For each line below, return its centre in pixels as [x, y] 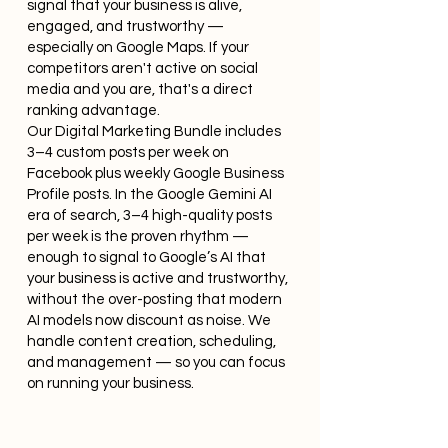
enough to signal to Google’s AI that [146, 257]
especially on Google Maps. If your [138, 47]
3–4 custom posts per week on [128, 152]
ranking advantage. [93, 110]
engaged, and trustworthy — [125, 26]
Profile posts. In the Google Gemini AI [149, 194]
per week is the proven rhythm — [138, 236]
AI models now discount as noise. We [149, 320]
